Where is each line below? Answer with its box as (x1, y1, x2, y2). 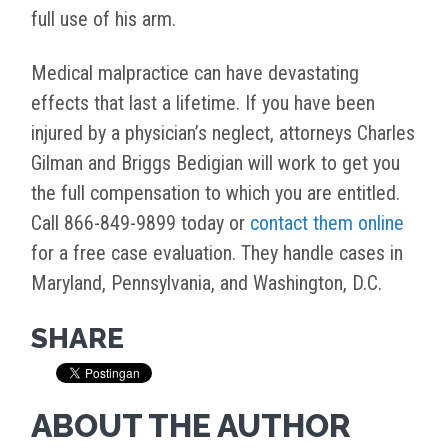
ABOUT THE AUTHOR (31, 407, 351, 445)
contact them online (250, 211, 404, 236)
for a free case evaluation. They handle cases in (31, 241, 403, 266)
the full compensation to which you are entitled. (31, 181, 400, 206)
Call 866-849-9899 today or (31, 211, 250, 236)
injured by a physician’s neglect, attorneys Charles (31, 121, 415, 146)
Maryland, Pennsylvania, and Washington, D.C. (31, 271, 382, 296)
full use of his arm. (31, 7, 176, 32)
